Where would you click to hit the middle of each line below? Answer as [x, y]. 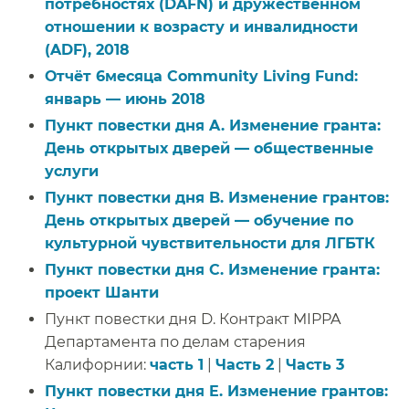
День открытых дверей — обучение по [199, 220]
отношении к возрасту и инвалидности [201, 26]
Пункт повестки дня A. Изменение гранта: [213, 125]
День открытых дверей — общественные [209, 148]
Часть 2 [245, 364]
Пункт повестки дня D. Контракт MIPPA [193, 319]
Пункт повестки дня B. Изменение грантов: [217, 197]
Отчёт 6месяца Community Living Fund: [201, 76]
